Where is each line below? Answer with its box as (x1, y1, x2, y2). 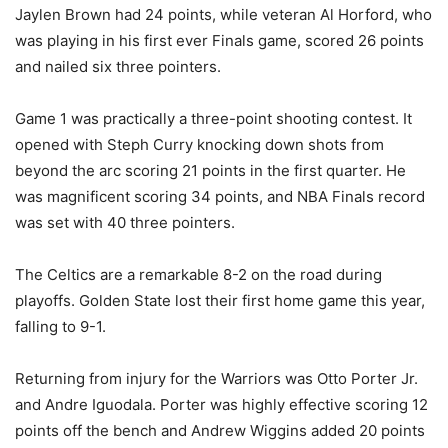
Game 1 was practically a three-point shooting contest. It (15, 108, 412, 128)
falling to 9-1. (15, 316, 106, 336)
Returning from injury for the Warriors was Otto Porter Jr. (15, 368, 418, 388)
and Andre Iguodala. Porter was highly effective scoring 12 (15, 394, 428, 414)
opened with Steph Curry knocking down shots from (15, 134, 384, 154)
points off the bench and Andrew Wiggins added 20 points (15, 420, 425, 440)
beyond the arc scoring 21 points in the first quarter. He (15, 160, 406, 180)
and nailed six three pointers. (15, 56, 221, 76)
